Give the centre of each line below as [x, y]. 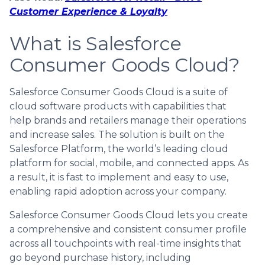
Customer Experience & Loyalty [88, 11]
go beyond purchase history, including [100, 257]
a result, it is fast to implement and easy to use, [119, 177]
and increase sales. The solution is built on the [117, 134]
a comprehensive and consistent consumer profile [128, 229]
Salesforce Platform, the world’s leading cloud [119, 148]
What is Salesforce [96, 43]
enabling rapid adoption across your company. [118, 191]
